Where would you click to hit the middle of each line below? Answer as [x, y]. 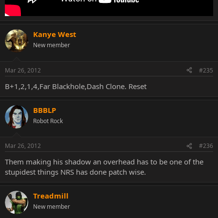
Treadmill [51, 196]
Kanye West [55, 34]
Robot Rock [48, 121]
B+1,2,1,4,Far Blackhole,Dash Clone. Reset [76, 86]
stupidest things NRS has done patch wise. [75, 172]
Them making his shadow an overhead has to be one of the [104, 162]
